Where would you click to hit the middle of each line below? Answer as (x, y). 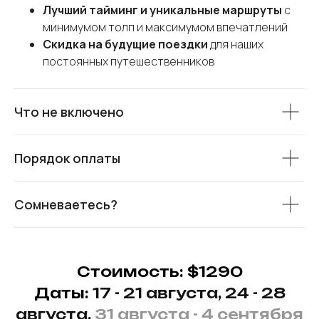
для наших (236, 44)
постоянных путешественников (129, 61)
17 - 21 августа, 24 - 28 (189, 293)
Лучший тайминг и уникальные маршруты (162, 10)
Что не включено (69, 111)
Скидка (64, 44)
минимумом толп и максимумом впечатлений (165, 27)
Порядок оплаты (67, 158)
